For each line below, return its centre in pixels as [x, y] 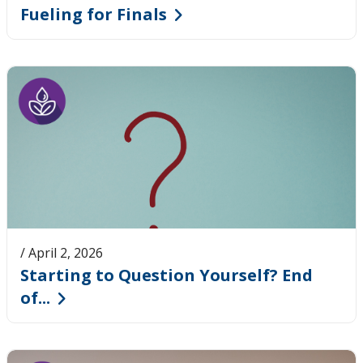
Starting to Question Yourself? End [167, 275]
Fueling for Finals [94, 14]
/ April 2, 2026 [62, 252]
